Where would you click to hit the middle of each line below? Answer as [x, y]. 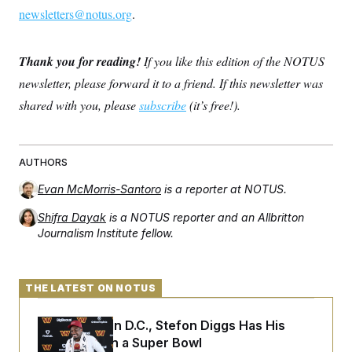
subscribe [163, 105]
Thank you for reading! [81, 62]
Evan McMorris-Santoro [99, 189]
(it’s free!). [213, 105]
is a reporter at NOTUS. [225, 189]
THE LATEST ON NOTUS [91, 288]
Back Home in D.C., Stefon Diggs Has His [161, 326]
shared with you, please [79, 105]
